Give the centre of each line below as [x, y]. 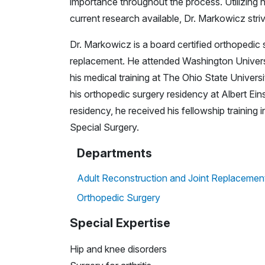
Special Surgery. [104, 127]
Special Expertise [120, 223]
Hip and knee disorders [118, 249]
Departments [114, 153]
